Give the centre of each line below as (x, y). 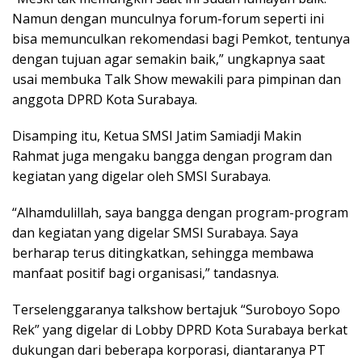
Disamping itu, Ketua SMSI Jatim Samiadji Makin (157, 135)
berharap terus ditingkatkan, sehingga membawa (163, 253)
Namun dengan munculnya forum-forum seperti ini (168, 18)
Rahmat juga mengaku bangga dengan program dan (172, 156)
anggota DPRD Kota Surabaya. (105, 99)
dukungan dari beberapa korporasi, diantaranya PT (169, 349)
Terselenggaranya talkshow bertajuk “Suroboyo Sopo (176, 309)
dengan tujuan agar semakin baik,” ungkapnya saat (168, 59)
